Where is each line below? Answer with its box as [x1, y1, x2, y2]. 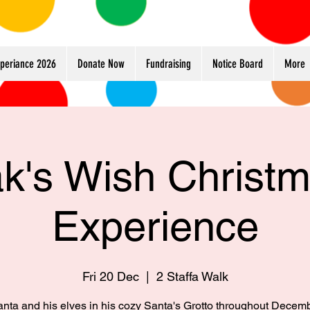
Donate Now [77, 57, 125, 71]
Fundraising [146, 57, 191, 71]
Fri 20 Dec [82, 268, 139, 284]
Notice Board [212, 57, 263, 71]
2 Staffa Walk [156, 268, 228, 284]
